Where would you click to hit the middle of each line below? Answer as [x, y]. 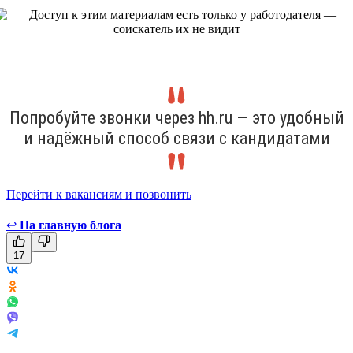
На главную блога [71, 225]
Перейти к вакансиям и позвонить [99, 194]
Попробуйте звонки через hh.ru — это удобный [176, 117]
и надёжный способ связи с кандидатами [176, 138]
